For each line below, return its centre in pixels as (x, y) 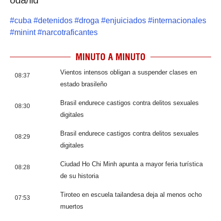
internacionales (179, 20)
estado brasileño (84, 84)
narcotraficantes (70, 32)
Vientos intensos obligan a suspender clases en (129, 72)
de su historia (79, 176)
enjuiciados (126, 20)
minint (25, 32)
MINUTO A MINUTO (110, 57)
